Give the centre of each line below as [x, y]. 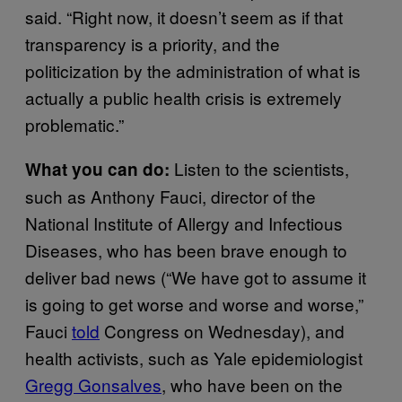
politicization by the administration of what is [193, 71]
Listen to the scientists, [262, 169]
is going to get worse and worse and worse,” [194, 304]
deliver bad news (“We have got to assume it [196, 277]
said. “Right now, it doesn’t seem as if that [184, 17]
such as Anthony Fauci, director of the [170, 197]
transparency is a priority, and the [153, 44]
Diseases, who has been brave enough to [186, 250]
